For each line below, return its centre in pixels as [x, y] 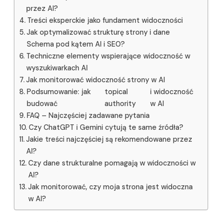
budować [42, 104]
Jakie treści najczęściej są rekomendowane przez [109, 139]
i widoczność [172, 92]
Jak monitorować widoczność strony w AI [95, 80]
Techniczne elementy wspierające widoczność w [108, 56]
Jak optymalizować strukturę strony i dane [98, 32]
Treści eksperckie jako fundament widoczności [105, 21]
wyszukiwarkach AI [57, 68]
